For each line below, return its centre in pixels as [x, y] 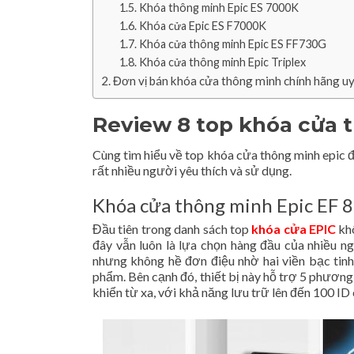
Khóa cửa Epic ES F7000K [202, 26]
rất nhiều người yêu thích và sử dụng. [192, 170]
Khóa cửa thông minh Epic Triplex [222, 62]
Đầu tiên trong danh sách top [172, 229]
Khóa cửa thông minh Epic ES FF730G [232, 44]
